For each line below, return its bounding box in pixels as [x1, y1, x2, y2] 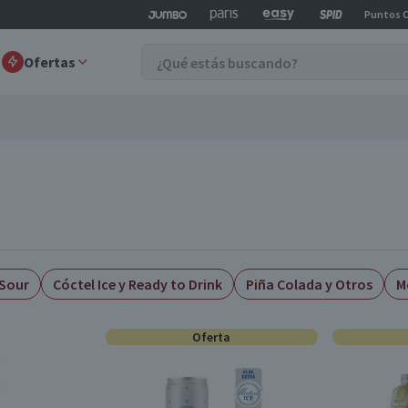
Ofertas [24, 53, 76, 71]
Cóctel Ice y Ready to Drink [53, 275, 222, 293]
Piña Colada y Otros [246, 275, 372, 293]
